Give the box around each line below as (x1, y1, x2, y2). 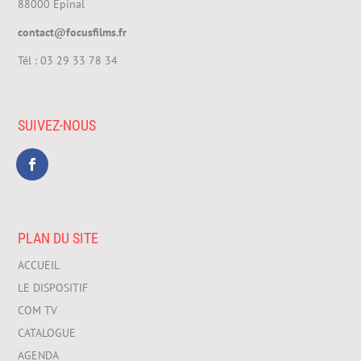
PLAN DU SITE (18, 229, 99, 247)
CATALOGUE (18, 325, 77, 340)
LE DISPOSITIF (18, 280, 89, 295)
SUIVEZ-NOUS (18, 117, 97, 135)
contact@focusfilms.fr (18, 24, 127, 39)
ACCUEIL (18, 257, 60, 272)
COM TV (18, 302, 58, 317)
